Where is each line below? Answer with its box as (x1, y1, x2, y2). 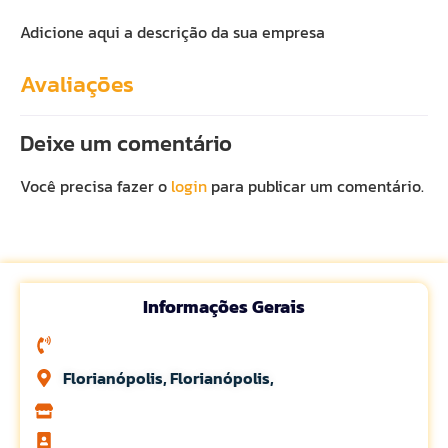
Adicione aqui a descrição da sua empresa (20, 20, 325, 44)
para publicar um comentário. (207, 174, 424, 198)
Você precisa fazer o (20, 174, 171, 198)
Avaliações (20, 66, 134, 101)
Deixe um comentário (20, 127, 232, 160)
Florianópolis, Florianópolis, (62, 366, 274, 390)
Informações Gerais (143, 293, 305, 320)
